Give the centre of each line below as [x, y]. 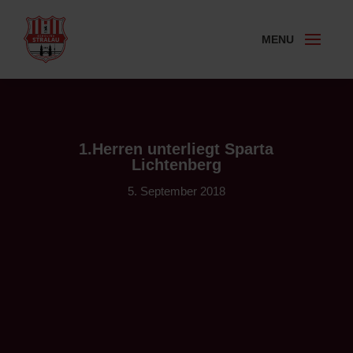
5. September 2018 [176, 191]
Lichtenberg [176, 165]
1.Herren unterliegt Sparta [176, 149]
